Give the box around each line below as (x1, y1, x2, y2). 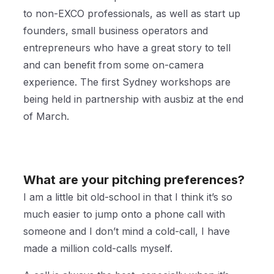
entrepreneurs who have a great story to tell (23, 42, 231, 54)
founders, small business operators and (23, 24, 209, 37)
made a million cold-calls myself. (23, 242, 176, 255)
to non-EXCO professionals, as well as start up (23, 7, 241, 20)
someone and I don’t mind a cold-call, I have (23, 225, 231, 238)
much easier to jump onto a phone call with (23, 208, 226, 221)
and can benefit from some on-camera (23, 59, 204, 72)
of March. (23, 110, 73, 123)
